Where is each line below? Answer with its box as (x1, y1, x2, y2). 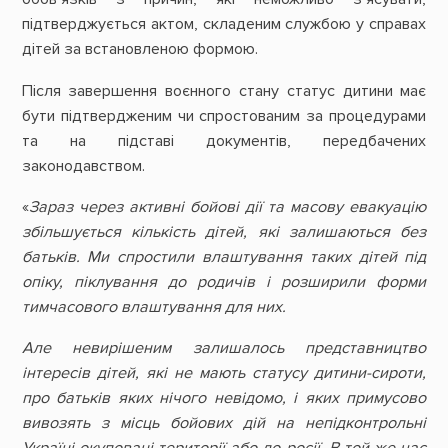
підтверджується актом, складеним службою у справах (21, 14, 427, 35)
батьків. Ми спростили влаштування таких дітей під (21, 246, 427, 267)
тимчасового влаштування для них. (21, 296, 286, 317)
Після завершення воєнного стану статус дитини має (21, 80, 427, 101)
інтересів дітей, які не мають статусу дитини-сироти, (21, 363, 427, 384)
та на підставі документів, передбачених (21, 130, 427, 151)
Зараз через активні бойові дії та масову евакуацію (28, 196, 427, 217)
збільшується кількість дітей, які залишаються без (21, 221, 427, 242)
